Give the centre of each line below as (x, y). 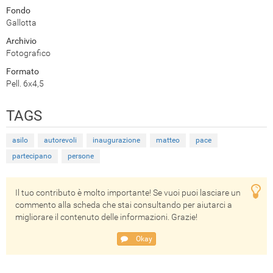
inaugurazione (116, 140)
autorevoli (60, 140)
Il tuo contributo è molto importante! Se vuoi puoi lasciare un (128, 193)
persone (81, 156)
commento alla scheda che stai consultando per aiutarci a (124, 205)
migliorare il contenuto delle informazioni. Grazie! (106, 217)
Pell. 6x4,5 (25, 84)
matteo (168, 140)
